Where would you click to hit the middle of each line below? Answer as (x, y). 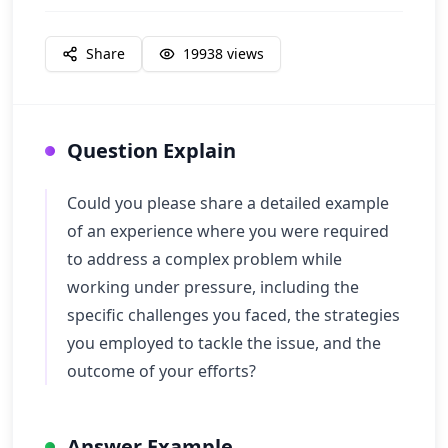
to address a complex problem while (204, 259)
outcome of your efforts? (161, 371)
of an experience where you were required (228, 231)
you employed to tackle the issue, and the (224, 343)
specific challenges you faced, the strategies (233, 315)
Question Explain (151, 150)
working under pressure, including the (213, 287)
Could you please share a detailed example (228, 203)
